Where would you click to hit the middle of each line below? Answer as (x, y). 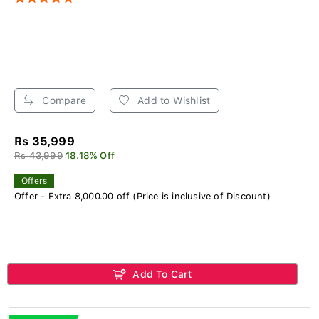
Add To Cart (161, 274)
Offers (35, 181)
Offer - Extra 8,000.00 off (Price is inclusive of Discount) (142, 197)
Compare (63, 101)
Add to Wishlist (173, 101)
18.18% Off (90, 156)
